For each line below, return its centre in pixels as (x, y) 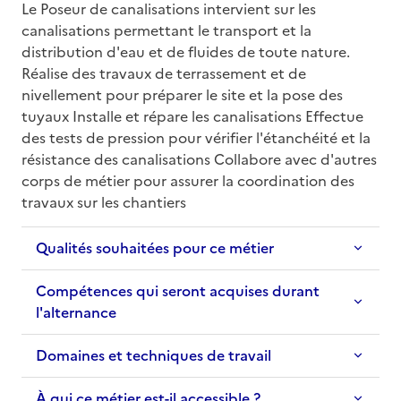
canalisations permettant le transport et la (166, 29)
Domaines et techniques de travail (154, 355)
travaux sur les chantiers (104, 201)
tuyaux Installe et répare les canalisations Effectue (192, 115)
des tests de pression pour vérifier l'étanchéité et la (196, 137)
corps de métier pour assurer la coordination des (188, 179)
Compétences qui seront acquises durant (178, 290)
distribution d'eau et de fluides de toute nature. (186, 51)
